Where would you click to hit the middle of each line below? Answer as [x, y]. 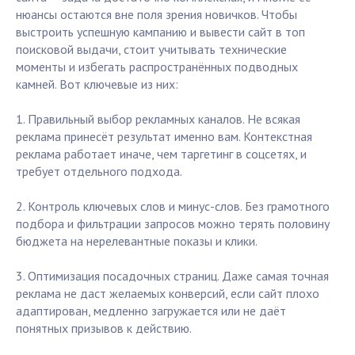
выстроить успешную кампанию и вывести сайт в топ [160, 32]
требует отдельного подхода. [99, 172]
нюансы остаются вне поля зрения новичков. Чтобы [157, 15]
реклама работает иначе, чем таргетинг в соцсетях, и [161, 154]
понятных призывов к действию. [104, 328]
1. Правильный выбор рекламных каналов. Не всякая [158, 119]
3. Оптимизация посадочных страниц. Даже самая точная [172, 276]
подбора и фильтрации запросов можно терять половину [173, 224]
